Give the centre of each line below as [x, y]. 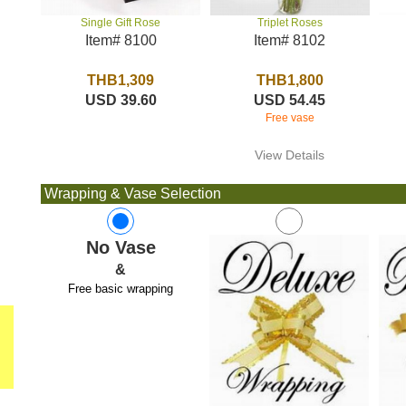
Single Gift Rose [121, 23]
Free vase [290, 118]
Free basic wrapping [121, 289]
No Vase [121, 247]
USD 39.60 [121, 101]
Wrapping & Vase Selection [131, 193]
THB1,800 [290, 80]
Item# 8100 [121, 41]
